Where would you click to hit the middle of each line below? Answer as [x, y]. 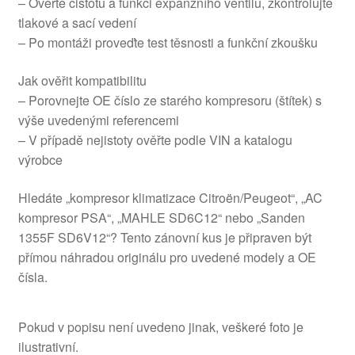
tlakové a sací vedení [77, 23]
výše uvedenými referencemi [98, 120]
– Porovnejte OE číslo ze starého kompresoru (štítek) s [170, 101]
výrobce [40, 160]
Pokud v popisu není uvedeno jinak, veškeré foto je [160, 327]
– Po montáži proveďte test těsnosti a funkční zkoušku [168, 43]
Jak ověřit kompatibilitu [82, 81]
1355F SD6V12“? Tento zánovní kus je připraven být [164, 237]
